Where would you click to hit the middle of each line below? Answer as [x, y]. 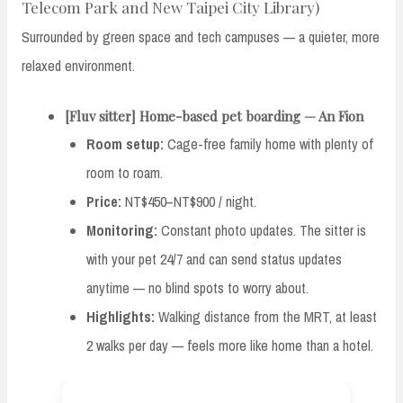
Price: [104, 201]
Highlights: [121, 316]
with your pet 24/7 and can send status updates [214, 259]
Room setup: [125, 143]
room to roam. [125, 172]
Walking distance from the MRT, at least [266, 316]
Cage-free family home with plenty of [269, 143]
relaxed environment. [78, 65]
